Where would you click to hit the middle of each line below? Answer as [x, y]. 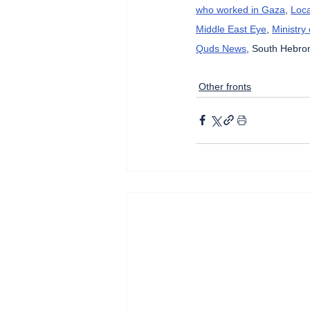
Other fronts [225, 86]
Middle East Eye [231, 29]
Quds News [221, 48]
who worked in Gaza [240, 9]
